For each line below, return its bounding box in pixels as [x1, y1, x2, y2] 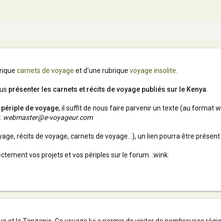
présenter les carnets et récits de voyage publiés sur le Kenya [8, 85, 206, 93]
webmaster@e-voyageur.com [3, 113, 93, 121]
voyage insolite [130, 67, 176, 74]
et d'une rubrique [74, 67, 130, 74]
